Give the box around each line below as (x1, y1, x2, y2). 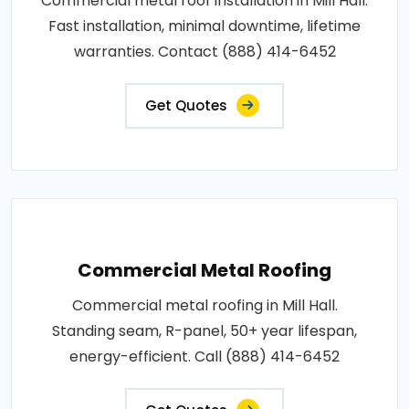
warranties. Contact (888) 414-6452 (73, 40, 336, 62)
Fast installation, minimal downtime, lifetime (48, 15, 361, 37)
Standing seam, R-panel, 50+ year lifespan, (52, 320, 357, 341)
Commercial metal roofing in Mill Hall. (71, 294, 338, 316)
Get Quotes (145, 95, 227, 115)
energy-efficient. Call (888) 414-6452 (69, 345, 340, 367)
